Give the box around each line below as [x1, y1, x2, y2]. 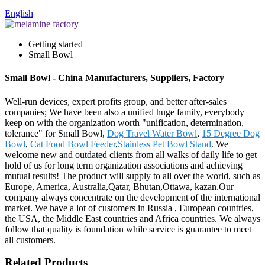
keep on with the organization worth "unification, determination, [5, 117, 244, 128]
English [5, 8, 33, 18]
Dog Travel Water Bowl [107, 128, 197, 138]
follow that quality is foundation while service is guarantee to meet [5, 224, 251, 234]
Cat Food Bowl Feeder [30, 138, 115, 149]
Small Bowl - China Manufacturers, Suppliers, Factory [5, 73, 224, 83]
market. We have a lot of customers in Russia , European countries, [5, 202, 254, 213]
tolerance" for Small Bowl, [5, 128, 107, 138]
